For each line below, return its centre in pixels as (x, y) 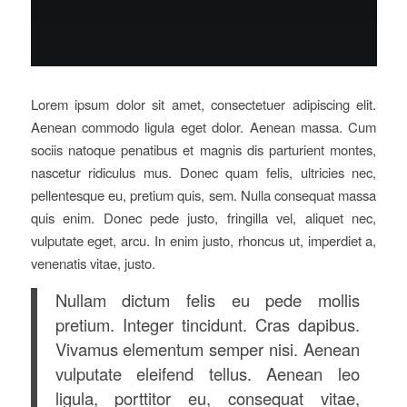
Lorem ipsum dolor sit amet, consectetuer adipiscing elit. (203, 104)
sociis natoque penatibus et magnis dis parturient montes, (203, 149)
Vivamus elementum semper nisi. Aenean (207, 349)
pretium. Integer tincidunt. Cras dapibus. (207, 325)
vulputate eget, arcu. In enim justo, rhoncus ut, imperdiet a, (203, 240)
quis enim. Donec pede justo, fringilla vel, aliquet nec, (203, 217)
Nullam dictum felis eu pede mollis (207, 300)
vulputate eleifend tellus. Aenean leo (207, 374)
